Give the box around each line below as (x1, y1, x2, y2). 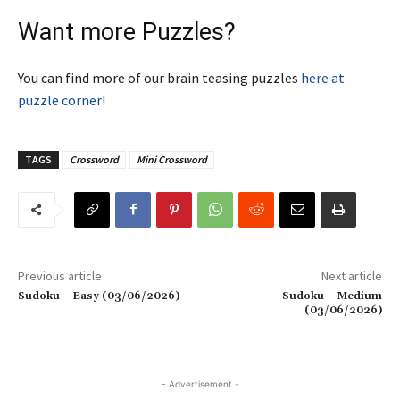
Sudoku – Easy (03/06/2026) (18, 288, 179, 303)
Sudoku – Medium (281, 288, 382, 303)
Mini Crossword (137, 152, 207, 166)
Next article (321, 267, 382, 284)
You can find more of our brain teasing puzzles (18, 68, 301, 87)
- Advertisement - (161, 378, 239, 389)
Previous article (18, 267, 102, 284)
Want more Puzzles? (18, 17, 236, 46)
